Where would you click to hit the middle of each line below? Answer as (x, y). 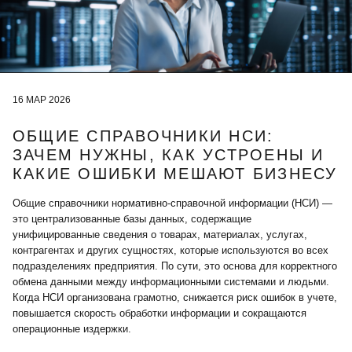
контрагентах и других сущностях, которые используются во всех (170, 251)
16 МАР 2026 (42, 100)
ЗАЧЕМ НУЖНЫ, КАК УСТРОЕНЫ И (169, 155)
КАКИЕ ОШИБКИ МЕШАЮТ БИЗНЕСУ (175, 174)
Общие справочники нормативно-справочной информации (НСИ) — (172, 203)
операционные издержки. (72, 329)
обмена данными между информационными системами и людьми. (171, 282)
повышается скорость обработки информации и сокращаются (159, 313)
